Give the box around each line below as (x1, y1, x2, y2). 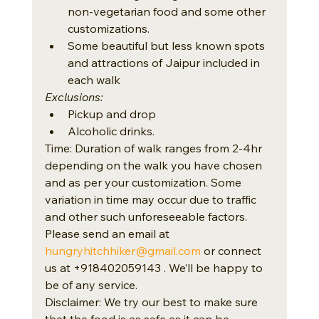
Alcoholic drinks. (67, 123, 155, 138)
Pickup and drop (67, 106, 156, 121)
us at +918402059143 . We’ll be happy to (44, 260, 266, 275)
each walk (67, 72, 120, 87)
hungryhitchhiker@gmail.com (44, 243, 201, 258)
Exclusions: (44, 89, 103, 104)
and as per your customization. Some (44, 174, 244, 189)
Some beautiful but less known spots (67, 38, 268, 53)
